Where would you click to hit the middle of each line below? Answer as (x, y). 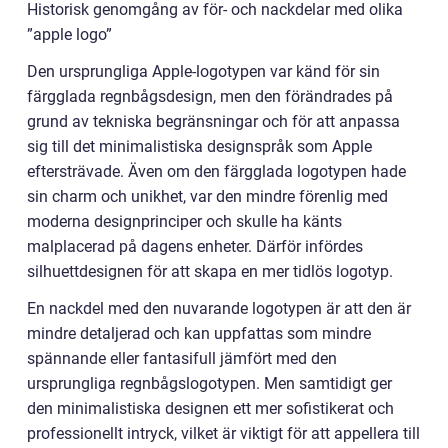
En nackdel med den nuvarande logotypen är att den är (219, 309)
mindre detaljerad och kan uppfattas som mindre (199, 334)
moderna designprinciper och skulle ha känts (184, 222)
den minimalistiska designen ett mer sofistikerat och (210, 409)
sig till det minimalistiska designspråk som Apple (199, 147)
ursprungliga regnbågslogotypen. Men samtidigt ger (209, 384)
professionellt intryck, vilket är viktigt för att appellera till (223, 434)
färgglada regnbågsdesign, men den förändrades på (210, 97)
